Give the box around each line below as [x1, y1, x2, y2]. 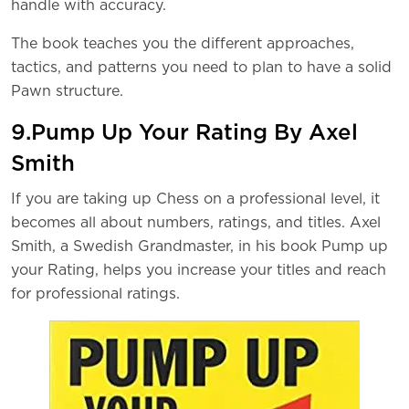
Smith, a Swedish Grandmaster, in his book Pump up [11, 239, 388, 255]
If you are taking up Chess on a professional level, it [11, 192, 380, 207]
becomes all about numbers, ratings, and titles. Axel [11, 215, 381, 231]
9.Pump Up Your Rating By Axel [11, 122, 358, 145]
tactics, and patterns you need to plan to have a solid [11, 60, 392, 76]
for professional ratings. [11, 287, 180, 302]
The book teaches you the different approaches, [11, 37, 354, 52]
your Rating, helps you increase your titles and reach [11, 263, 386, 278]
